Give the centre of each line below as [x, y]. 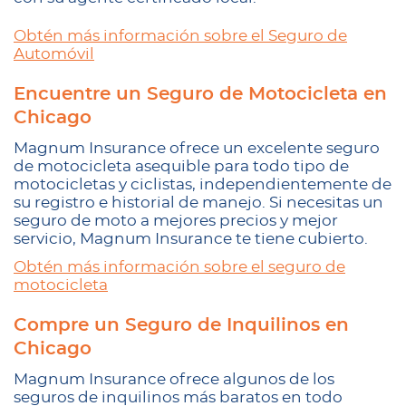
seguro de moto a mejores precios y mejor [176, 221]
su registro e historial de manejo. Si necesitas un [198, 203]
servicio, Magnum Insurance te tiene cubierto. [191, 239]
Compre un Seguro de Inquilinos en [181, 325]
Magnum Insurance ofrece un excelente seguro [197, 148]
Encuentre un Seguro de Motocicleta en [200, 94]
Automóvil [54, 54]
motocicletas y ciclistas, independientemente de [203, 184]
